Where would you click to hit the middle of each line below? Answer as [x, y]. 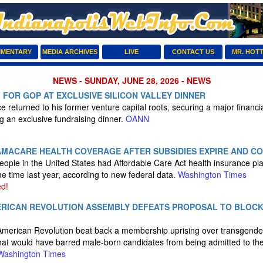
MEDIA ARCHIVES [70, 52]
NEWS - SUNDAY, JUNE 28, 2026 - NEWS [131, 80]
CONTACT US [193, 52]
